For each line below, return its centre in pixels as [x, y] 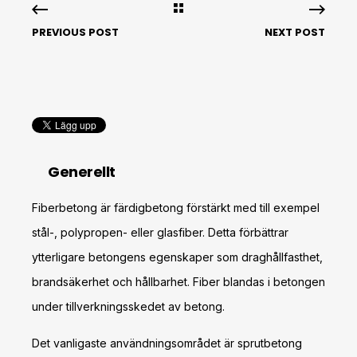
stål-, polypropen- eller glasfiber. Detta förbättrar [160, 232]
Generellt [82, 172]
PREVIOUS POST [75, 32]
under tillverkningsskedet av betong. [128, 306]
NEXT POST [294, 32]
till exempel [291, 208]
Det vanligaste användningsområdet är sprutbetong [167, 343]
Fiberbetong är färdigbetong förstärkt [133, 208]
